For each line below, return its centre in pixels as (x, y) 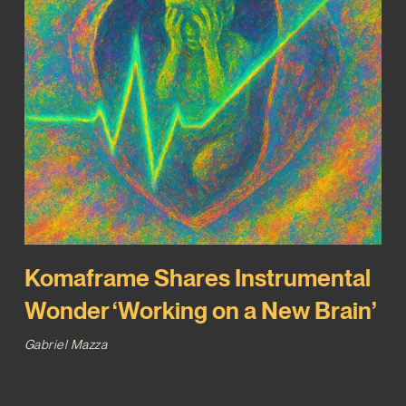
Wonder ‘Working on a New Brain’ (200, 310)
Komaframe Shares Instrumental (197, 277)
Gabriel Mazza (66, 344)
